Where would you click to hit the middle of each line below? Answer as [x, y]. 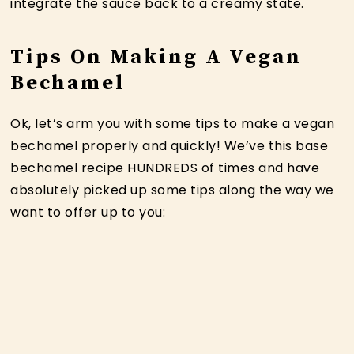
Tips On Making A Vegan [156, 57]
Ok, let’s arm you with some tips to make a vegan [173, 123]
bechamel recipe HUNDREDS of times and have [165, 168]
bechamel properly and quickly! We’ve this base [169, 145]
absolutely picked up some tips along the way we [172, 190]
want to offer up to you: [88, 212]
